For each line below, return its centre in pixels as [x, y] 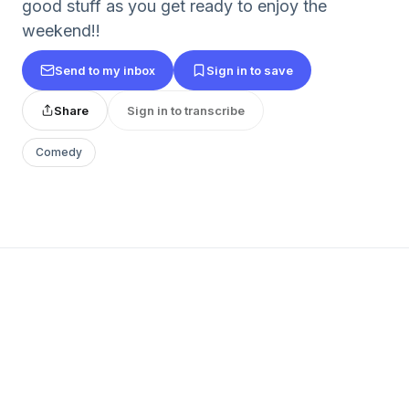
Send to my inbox [105, 70]
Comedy [59, 152]
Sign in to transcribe [186, 110]
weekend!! [61, 31]
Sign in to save [250, 70]
